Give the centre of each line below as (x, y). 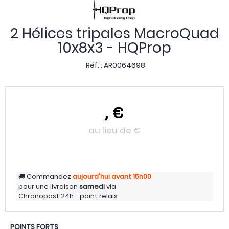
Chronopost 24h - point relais (68, 196)
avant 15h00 (131, 177)
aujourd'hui (91, 177)
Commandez (49, 177)
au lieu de (111, 130)
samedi (92, 186)
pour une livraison (49, 186)
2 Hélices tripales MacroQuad (114, 33)
